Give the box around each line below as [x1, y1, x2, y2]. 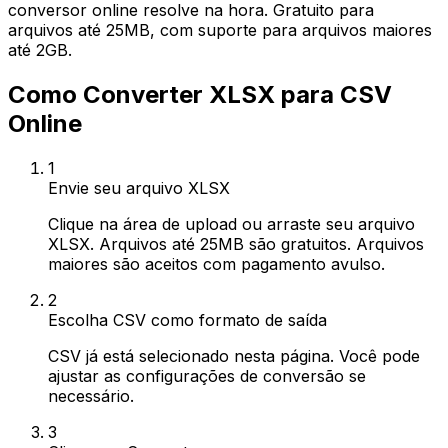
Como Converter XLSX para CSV [8, 79, 392, 109]
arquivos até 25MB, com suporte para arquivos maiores [8, 20, 432, 40]
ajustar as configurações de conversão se [48, 365, 366, 386]
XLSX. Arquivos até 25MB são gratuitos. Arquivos [48, 233, 424, 254]
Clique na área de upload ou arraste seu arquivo [48, 213, 415, 234]
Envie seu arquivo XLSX [48, 177, 230, 198]
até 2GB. [8, 40, 72, 60]
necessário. [48, 385, 134, 406]
